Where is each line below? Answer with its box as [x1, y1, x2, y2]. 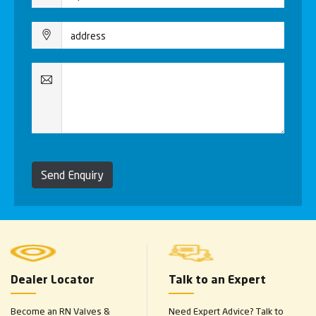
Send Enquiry [41, 167, 104, 182]
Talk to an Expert [169, 274, 266, 286]
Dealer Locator [11, 274, 95, 286]
